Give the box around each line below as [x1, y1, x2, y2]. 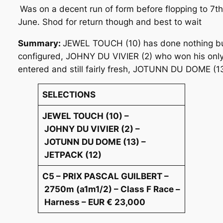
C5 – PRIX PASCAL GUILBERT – [42, 171, 169, 182]
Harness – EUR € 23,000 [42, 197, 148, 208]
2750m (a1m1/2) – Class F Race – [42, 184, 181, 195]
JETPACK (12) [42, 150, 102, 160]
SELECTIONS [42, 90, 96, 100]
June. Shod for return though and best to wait [17, 16, 202, 27]
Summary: [17, 38, 63, 48]
